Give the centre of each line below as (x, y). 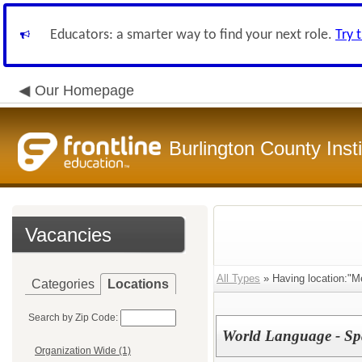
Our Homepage (84, 90)
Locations (138, 284)
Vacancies (68, 235)
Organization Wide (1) (83, 351)
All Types (238, 278)
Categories (63, 284)
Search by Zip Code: (73, 318)
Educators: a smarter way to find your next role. (193, 35)
